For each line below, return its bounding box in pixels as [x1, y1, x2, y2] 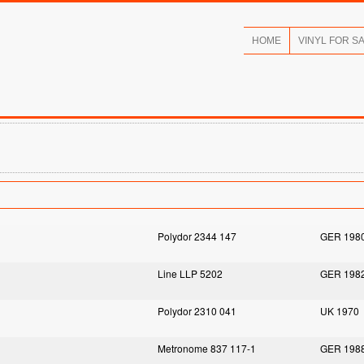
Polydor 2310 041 [158, 304, 236, 318]
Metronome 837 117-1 [158, 341, 256, 355]
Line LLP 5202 [158, 266, 223, 280]
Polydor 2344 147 [158, 229, 236, 243]
